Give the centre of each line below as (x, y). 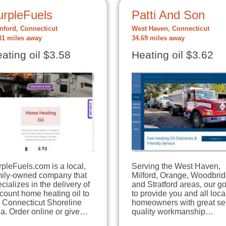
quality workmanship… (173, 212)
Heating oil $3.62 (173, 55)
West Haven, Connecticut (171, 29)
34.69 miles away (158, 39)
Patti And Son (168, 15)
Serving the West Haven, (176, 166)
